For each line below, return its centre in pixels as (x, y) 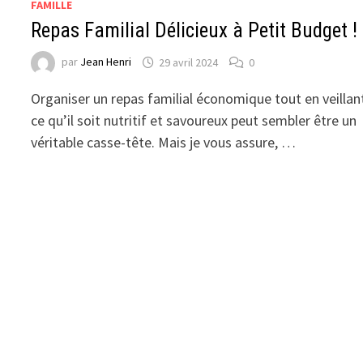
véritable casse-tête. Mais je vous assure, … (164, 143)
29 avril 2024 (189, 62)
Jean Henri (106, 62)
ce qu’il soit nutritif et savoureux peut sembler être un (194, 121)
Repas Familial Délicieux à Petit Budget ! (194, 31)
